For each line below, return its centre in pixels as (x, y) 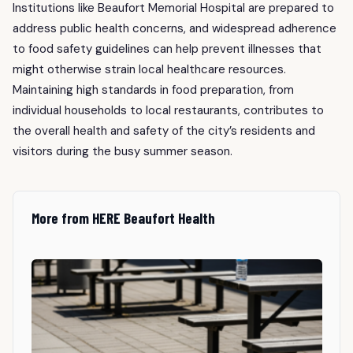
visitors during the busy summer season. (123, 151)
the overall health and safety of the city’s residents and (164, 130)
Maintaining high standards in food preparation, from (153, 89)
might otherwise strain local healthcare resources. (149, 69)
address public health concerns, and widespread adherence (175, 28)
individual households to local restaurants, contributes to (168, 110)
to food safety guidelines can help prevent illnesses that (167, 48)
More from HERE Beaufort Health (123, 217)
